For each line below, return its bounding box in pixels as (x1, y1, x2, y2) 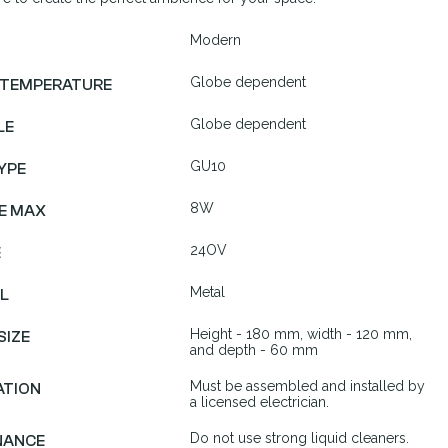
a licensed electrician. (190, 394, 329, 410)
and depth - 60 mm (190, 342, 318, 358)
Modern (190, 32, 241, 48)
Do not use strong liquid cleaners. (190, 430, 409, 446)
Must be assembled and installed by (190, 378, 425, 394)
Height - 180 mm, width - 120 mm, (190, 326, 412, 342)
